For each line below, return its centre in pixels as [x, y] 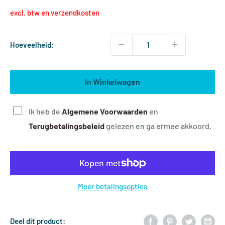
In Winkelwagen [113, 81]
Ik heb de [45, 111]
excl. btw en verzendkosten [55, 12]
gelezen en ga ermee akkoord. [158, 126]
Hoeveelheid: [32, 44]
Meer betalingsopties [113, 186]
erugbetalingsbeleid [69, 126]
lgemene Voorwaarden [107, 111]
